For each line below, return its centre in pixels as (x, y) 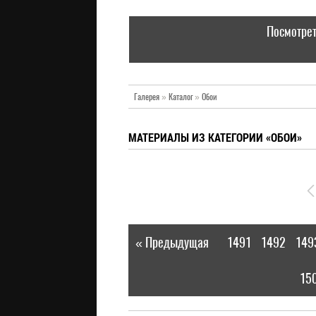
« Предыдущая (172, 242)
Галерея (147, 97)
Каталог (181, 97)
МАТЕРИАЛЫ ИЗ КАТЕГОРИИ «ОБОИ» (215, 137)
